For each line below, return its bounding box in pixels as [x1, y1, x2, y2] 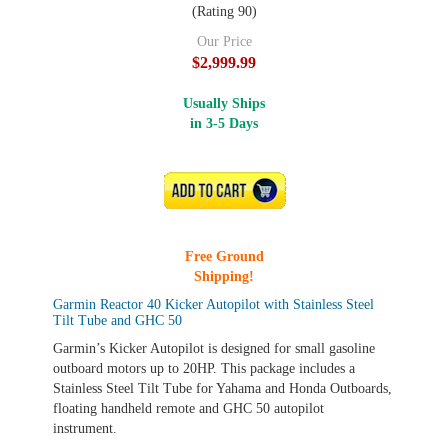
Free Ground [184, 249, 264, 264]
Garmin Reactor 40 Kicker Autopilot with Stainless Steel [53, 297, 374, 312]
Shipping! [194, 269, 254, 284]
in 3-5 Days [190, 116, 258, 131]
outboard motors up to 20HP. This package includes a [53, 361, 355, 376]
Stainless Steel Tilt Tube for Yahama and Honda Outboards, [53, 381, 392, 396]
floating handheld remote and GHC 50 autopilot [53, 401, 324, 416]
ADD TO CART [186, 183, 269, 198]
